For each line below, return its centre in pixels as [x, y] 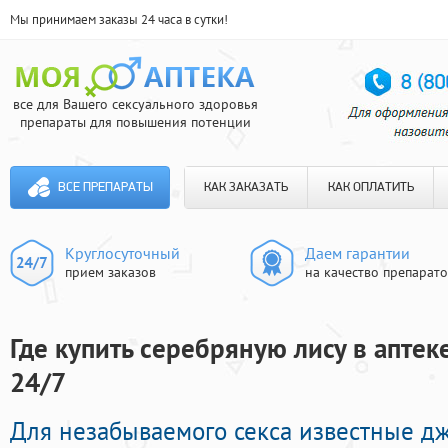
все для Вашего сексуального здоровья [135, 104]
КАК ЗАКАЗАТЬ [246, 187]
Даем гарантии [357, 253]
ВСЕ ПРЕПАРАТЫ [105, 187]
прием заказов [110, 272]
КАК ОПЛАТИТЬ [370, 187]
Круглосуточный [122, 253]
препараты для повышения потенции [135, 122]
